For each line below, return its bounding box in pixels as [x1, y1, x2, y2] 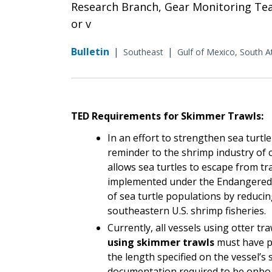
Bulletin [71, 44, 109, 58]
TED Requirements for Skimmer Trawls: [71, 109, 263, 123]
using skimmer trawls [107, 235, 214, 249]
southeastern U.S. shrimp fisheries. [107, 203, 266, 217]
